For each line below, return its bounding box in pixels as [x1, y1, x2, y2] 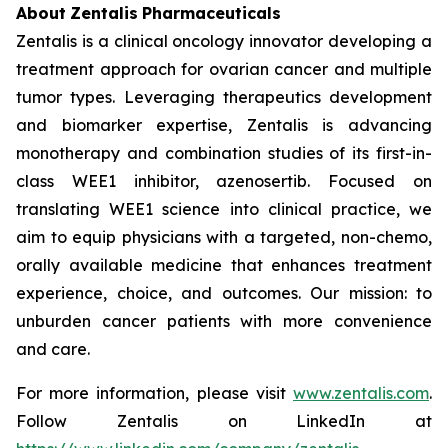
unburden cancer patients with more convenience [16, 311, 432, 331]
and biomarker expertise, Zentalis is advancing [16, 115, 432, 135]
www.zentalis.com [293, 383, 429, 403]
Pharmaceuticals [142, 3, 281, 23]
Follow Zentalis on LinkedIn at [16, 411, 432, 431]
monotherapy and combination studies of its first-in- [16, 143, 432, 163]
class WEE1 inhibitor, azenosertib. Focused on [16, 171, 432, 191]
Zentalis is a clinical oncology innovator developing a [16, 31, 432, 51]
